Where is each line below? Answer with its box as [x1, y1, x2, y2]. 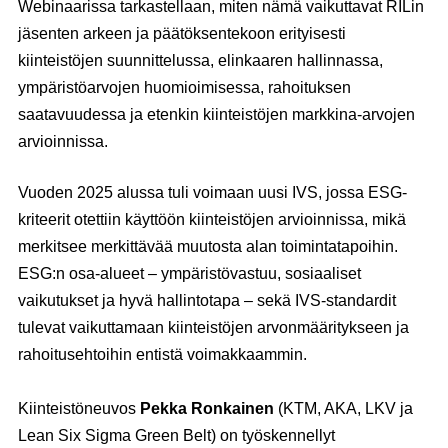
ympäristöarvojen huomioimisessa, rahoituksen [18, 79, 351, 96]
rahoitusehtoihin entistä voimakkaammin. [18, 346, 307, 363]
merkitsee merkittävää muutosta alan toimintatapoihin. [18, 238, 398, 255]
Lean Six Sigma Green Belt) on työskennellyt [18, 427, 335, 444]
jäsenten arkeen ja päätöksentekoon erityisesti [18, 25, 346, 42]
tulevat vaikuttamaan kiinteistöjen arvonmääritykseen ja [18, 319, 409, 336]
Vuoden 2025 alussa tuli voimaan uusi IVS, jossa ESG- [18, 184, 407, 201]
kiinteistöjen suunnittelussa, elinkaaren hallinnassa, [18, 52, 383, 69]
